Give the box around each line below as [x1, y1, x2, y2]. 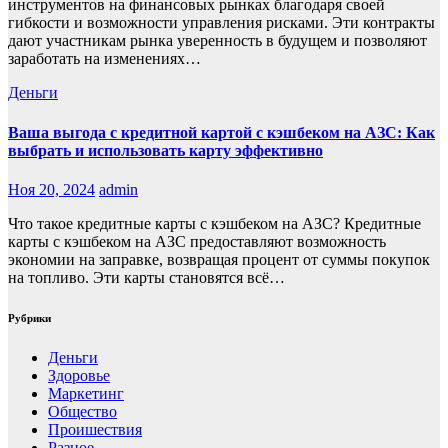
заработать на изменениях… [8, 50, 201, 68]
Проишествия [48, 420, 142, 438]
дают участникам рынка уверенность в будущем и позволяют [8, 32, 427, 50]
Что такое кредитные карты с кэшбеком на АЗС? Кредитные [8, 214, 421, 232]
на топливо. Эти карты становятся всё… [8, 268, 285, 286]
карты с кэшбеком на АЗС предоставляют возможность [8, 232, 386, 250]
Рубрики [8, 311, 51, 324]
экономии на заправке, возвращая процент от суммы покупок [8, 250, 430, 268]
